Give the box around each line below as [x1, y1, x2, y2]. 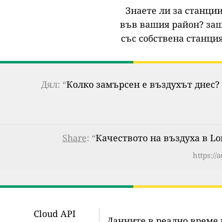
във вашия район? [119, 18, 204, 31]
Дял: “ [41, 78, 66, 91]
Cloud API [33, 208, 76, 220]
